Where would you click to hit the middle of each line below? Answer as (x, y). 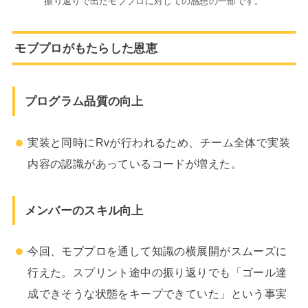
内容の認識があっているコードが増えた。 (135, 163)
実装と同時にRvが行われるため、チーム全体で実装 (159, 142)
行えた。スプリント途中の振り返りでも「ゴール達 (157, 273)
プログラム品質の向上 (84, 101)
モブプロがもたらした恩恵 (86, 48)
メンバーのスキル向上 (84, 210)
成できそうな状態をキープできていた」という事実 (157, 294)
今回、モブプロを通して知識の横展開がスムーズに (157, 251)
